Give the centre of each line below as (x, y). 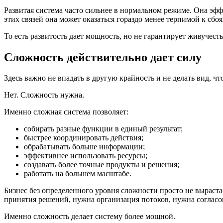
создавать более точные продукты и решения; (102, 165)
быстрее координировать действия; (84, 138)
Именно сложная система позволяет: (66, 112)
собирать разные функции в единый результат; (103, 129)
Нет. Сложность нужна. (44, 95)
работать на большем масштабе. (78, 174)
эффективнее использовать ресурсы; (86, 156)
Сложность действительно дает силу (103, 57)
